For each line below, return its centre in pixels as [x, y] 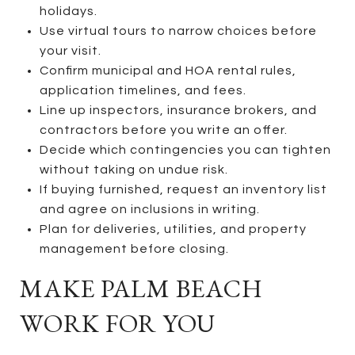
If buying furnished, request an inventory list [183, 189]
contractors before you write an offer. [163, 130]
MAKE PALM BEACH [141, 288]
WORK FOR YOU [118, 323]
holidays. [68, 11]
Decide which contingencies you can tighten [185, 149]
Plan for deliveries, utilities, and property [173, 229]
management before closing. [134, 248]
